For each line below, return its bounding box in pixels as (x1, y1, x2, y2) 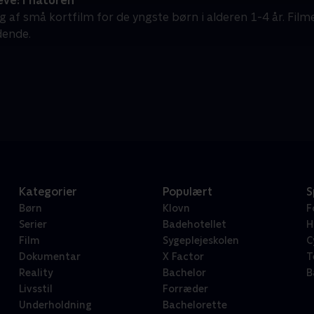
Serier (18, 219, 47, 231)
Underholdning (18, 299, 92, 311)
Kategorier (18, 185, 77, 199)
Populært (162, 185, 212, 199)
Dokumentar (18, 251, 81, 263)
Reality (18, 267, 53, 279)
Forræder (162, 283, 208, 295)
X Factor (162, 251, 204, 263)
